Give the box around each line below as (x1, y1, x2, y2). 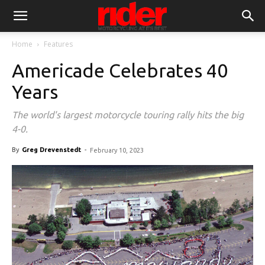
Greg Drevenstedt (22, 146, 81, 153)
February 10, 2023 (90, 147, 144, 154)
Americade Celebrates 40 (12, 60, 228, 81)
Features (44, 39, 73, 49)
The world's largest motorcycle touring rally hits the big (12, 109, 244, 120)
